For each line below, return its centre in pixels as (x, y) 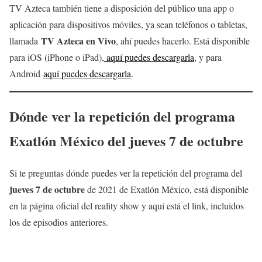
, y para (208, 57)
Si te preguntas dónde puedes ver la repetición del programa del (126, 173)
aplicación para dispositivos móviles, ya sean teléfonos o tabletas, (128, 24)
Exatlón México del (69, 140)
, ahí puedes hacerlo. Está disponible (183, 40)
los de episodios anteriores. (59, 222)
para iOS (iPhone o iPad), (57, 57)
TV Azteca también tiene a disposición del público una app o (122, 8)
